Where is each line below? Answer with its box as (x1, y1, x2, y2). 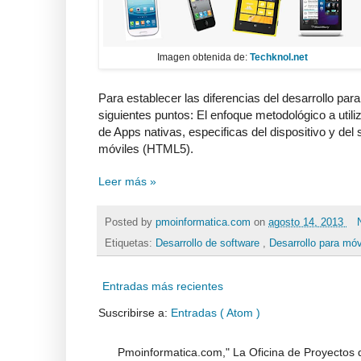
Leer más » (98, 175, 156, 189)
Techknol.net (249, 52, 308, 64)
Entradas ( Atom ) (171, 306, 260, 320)
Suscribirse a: (98, 306, 171, 320)
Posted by (105, 216, 156, 228)
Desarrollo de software (156, 238, 263, 250)
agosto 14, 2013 (268, 216, 346, 228)
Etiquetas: (105, 238, 156, 250)
